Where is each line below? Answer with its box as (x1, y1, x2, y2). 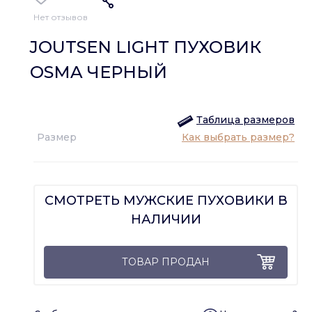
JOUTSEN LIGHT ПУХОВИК (30, 37, 261, 58)
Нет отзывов (33, 12, 88, 23)
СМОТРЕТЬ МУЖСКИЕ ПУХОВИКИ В (44, 193, 288, 209)
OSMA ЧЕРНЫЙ (30, 62, 167, 83)
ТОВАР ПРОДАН (122, 256, 210, 269)
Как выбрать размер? (181, 131, 295, 144)
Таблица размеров (196, 114, 295, 127)
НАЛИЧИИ (130, 212, 201, 228)
